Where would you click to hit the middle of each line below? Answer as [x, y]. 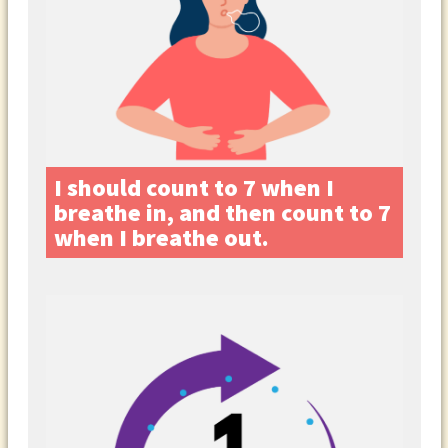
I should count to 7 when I [193, 187]
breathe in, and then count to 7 [222, 212]
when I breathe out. [161, 237]
